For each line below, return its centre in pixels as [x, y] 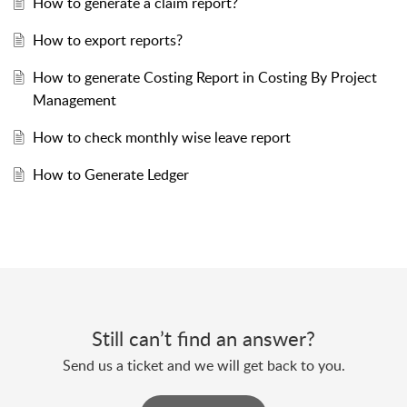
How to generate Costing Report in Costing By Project [204, 77]
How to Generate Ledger [110, 174]
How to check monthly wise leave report [161, 137]
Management [74, 99]
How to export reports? [107, 40]
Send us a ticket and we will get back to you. [203, 365]
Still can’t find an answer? [203, 338]
